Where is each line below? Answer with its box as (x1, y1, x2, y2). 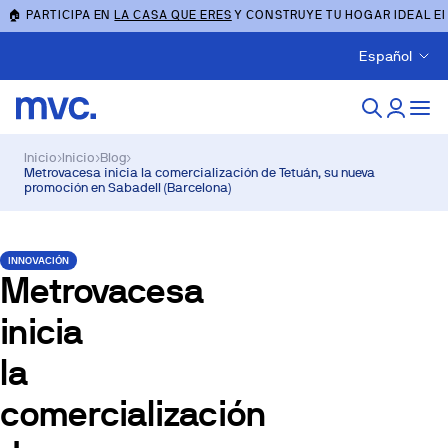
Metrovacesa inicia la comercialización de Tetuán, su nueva (24, 165, 375, 180)
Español (359, 48, 412, 64)
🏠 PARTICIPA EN (8, 7, 115, 22)
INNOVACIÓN (8, 255, 69, 266)
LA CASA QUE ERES (114, 7, 232, 22)
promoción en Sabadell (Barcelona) (24, 180, 231, 195)
